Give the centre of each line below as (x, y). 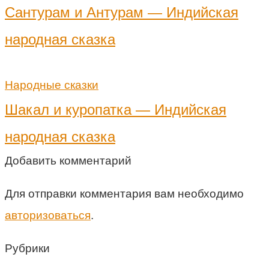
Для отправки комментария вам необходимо (124, 193)
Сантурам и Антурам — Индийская (122, 12)
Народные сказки (52, 85)
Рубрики (27, 248)
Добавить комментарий (68, 160)
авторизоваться (48, 215)
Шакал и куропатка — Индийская (116, 109)
